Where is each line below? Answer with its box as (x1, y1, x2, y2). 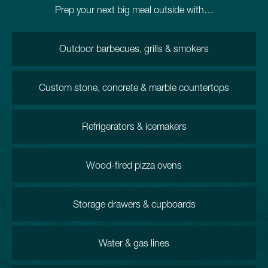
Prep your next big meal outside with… (54, 4, 214, 15)
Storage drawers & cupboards (72, 199, 196, 209)
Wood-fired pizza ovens (86, 160, 182, 170)
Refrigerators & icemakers (81, 121, 187, 132)
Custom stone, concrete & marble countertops (39, 82, 229, 93)
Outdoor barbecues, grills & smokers (59, 43, 209, 54)
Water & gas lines (99, 237, 169, 248)
